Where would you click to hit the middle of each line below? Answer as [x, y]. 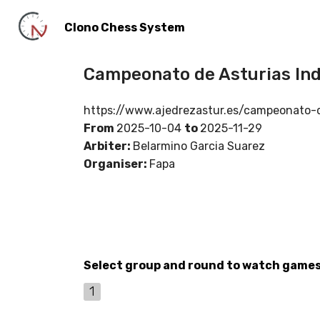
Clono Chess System [124, 27]
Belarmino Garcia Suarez [199, 146]
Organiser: [116, 164]
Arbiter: [108, 146]
